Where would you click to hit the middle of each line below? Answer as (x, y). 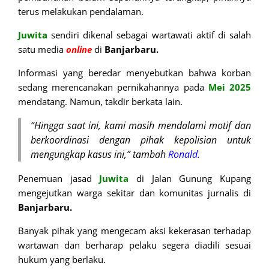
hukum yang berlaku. (62, 259)
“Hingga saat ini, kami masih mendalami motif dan (141, 125)
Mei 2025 (230, 87)
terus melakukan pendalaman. (81, 11)
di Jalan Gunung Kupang (190, 178)
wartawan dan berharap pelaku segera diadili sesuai (134, 245)
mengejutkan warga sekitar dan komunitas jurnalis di (134, 192)
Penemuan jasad (59, 178)
